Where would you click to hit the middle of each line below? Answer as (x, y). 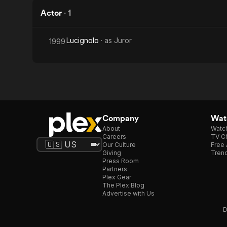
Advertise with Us (128, 193)
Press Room (121, 161)
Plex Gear (117, 177)
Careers (114, 137)
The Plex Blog (123, 185)
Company (121, 118)
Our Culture (119, 145)
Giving (112, 153)
